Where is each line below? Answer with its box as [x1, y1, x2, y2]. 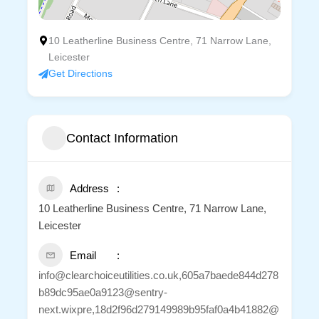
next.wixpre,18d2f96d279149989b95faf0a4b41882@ [38, 303, 279, 316]
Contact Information [66, 130, 178, 145]
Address [69, 182, 109, 195]
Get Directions [48, 68, 113, 80]
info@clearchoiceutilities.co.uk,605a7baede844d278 [38, 269, 278, 282]
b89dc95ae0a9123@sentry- [38, 286, 167, 299]
